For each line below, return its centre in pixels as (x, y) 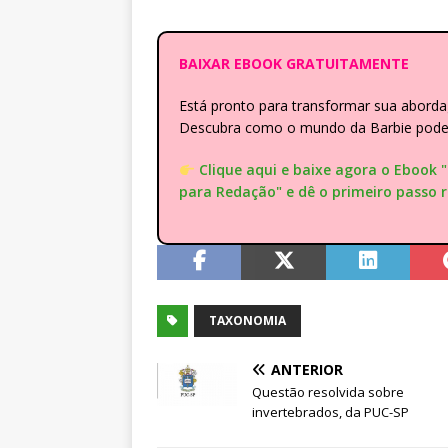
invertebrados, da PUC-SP (330, 412)
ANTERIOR (307, 370)
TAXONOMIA (247, 321)
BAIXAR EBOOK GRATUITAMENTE (294, 64)
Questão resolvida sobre (328, 392)
